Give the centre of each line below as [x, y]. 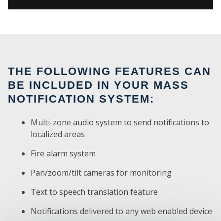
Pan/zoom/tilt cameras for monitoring [101, 172]
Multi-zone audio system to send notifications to [120, 122]
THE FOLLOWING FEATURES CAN [110, 71]
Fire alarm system [63, 153]
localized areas [58, 134]
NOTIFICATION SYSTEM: [81, 99]
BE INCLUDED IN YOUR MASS [98, 85]
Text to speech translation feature [94, 192]
